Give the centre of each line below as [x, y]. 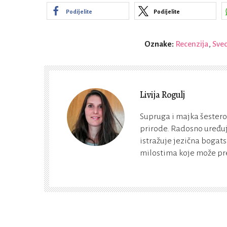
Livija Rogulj [162, 95]
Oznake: [160, 44]
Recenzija [192, 44]
